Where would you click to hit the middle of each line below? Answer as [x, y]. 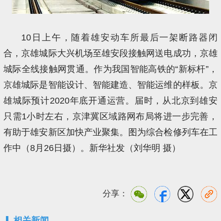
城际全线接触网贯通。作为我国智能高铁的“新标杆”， [110, 69]
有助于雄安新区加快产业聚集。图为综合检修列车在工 [110, 132]
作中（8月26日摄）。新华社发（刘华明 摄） [92, 148]
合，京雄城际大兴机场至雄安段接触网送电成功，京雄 [110, 53]
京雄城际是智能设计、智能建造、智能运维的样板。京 [110, 85]
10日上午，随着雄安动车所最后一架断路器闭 [119, 37]
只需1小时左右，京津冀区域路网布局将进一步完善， [110, 116]
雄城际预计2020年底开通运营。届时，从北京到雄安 [110, 100]
